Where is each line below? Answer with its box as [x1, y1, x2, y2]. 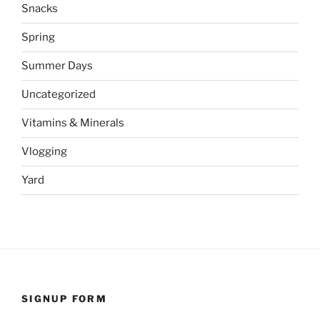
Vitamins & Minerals [21, 116, 124, 130]
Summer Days [21, 59, 93, 73]
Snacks [21, 2, 58, 16]
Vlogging [21, 145, 67, 159]
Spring [21, 31, 55, 44]
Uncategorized [21, 88, 96, 101]
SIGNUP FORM [21, 292, 107, 304]
